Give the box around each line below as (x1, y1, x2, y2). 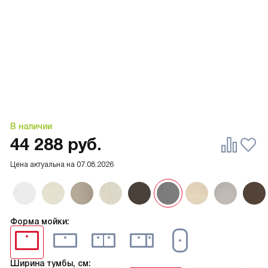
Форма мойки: (10, 217, 69, 227)
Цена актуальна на (10, 160, 77, 169)
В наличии (10, 121, 52, 132)
